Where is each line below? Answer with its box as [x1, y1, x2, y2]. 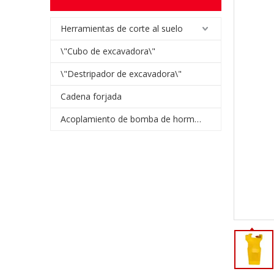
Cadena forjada [61, 91, 122, 102]
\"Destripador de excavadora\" [61, 68, 182, 80]
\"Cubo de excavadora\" [61, 45, 155, 57]
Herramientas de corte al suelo [61, 23, 183, 34]
